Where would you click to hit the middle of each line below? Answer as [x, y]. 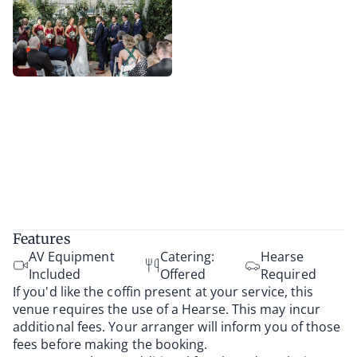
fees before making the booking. [110, 345]
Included [55, 275]
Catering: [187, 257]
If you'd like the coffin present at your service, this [163, 292]
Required [288, 275]
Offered [183, 275]
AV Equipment [71, 257]
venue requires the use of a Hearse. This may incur [167, 310]
